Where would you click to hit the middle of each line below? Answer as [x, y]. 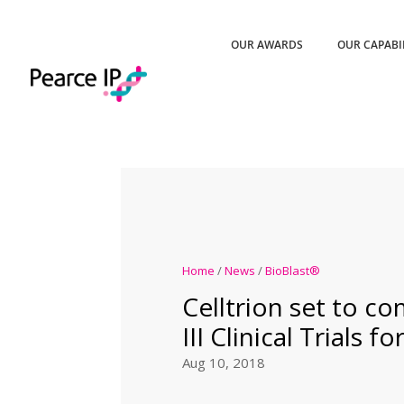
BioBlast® [292, 271]
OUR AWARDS [267, 45]
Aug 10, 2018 [223, 363]
